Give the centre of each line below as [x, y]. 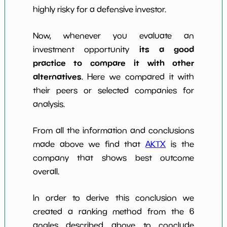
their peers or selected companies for [113, 90]
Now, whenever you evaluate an [113, 36]
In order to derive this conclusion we [113, 198]
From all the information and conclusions [113, 130]
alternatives [57, 77]
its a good [167, 49]
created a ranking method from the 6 [113, 212]
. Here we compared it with [138, 77]
